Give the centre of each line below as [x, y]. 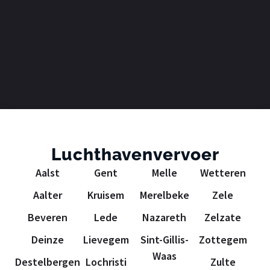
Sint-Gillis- [164, 240]
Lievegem [106, 240]
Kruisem [106, 195]
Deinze [47, 240]
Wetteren [223, 173]
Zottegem [223, 240]
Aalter [47, 195]
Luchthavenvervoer [135, 155]
